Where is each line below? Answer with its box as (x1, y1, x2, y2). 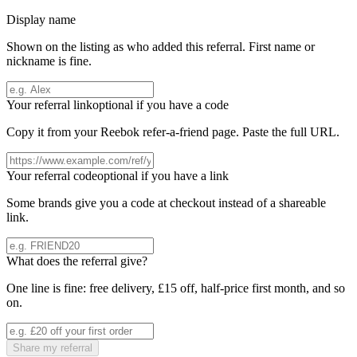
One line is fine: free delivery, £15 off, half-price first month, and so (6, 281, 345, 296)
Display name (6, 13, 76, 27)
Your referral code (6, 169, 97, 183)
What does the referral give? (6, 254, 147, 269)
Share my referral (13, 342, 92, 355)
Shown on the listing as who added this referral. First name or (6, 40, 315, 54)
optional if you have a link (97, 169, 229, 183)
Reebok (100, 125, 139, 139)
